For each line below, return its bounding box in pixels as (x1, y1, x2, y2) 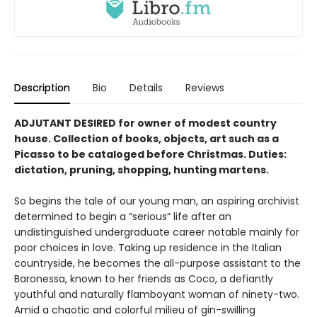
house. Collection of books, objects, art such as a (14, 132, 279, 146)
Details (129, 81, 163, 96)
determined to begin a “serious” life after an (14, 209, 231, 224)
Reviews (185, 81, 224, 96)
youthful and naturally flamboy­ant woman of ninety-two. (14, 287, 299, 302)
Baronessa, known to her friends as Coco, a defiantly (14, 272, 273, 287)
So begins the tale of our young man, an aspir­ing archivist (14, 194, 299, 209)
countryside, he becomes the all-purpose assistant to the (14, 256, 301, 271)
